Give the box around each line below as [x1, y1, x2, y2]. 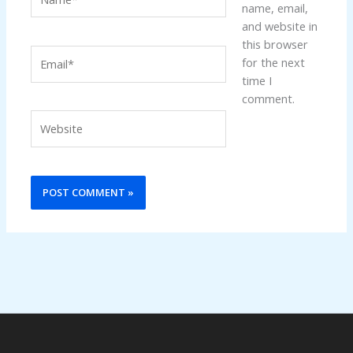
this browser [241, 35, 308, 52]
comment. [241, 90, 295, 106]
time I [241, 72, 272, 88]
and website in [241, 17, 318, 34]
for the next [241, 54, 305, 70]
